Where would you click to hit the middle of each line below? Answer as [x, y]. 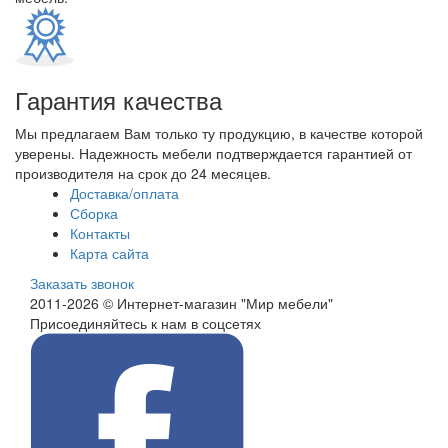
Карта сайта [109, 253]
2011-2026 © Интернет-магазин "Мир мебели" [181, 303]
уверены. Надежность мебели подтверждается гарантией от [213, 153]
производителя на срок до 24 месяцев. [143, 173]
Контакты [100, 233]
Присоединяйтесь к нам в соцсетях [145, 323]
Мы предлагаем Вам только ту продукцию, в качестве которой [219, 133]
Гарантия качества [118, 99]
